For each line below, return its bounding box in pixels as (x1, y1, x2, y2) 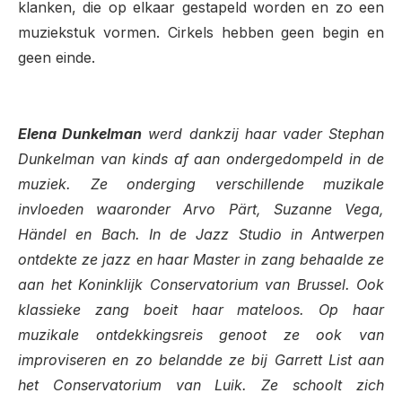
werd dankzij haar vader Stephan (142, 124, 385, 143)
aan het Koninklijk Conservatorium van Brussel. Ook (18, 275, 384, 293)
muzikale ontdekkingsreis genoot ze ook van (18, 325, 384, 344)
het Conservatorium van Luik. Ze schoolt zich (18, 375, 384, 394)
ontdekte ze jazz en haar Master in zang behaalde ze (18, 249, 384, 268)
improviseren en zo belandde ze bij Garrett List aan (18, 350, 384, 369)
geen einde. (18, 48, 95, 67)
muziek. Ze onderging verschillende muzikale (18, 174, 384, 193)
